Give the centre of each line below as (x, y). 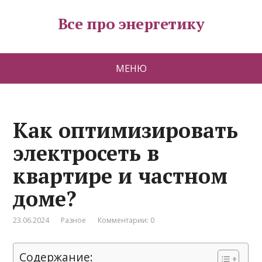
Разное (74, 220)
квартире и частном (120, 176)
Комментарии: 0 (126, 220)
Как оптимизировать (126, 130)
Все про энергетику (131, 23)
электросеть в (86, 153)
